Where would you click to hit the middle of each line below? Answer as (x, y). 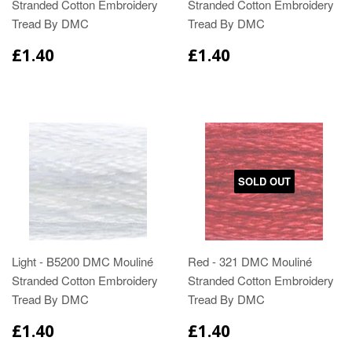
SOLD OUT (264, 181)
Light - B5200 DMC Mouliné (82, 262)
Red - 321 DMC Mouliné (250, 262)
